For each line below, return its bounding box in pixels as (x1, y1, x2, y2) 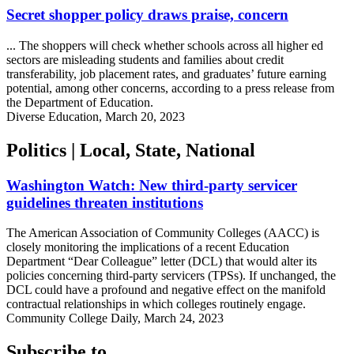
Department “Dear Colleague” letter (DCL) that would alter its (6, 254, 317, 269)
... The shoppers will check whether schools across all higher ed (6, 38, 323, 52)
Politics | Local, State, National (6, 139, 255, 160)
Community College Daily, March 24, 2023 (6, 311, 224, 326)
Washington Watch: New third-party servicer (6, 176, 297, 194)
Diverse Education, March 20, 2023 (6, 109, 185, 123)
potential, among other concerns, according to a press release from (6, 81, 334, 95)
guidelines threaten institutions (6, 194, 203, 211)
